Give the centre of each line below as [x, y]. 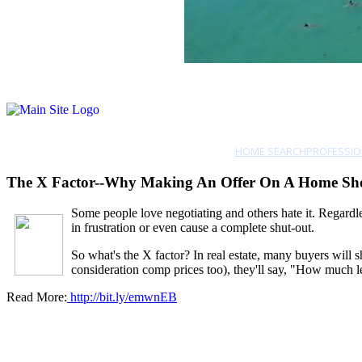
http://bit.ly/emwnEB [122, 297]
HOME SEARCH [270, 151]
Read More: [37, 297]
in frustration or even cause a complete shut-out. [193, 228]
